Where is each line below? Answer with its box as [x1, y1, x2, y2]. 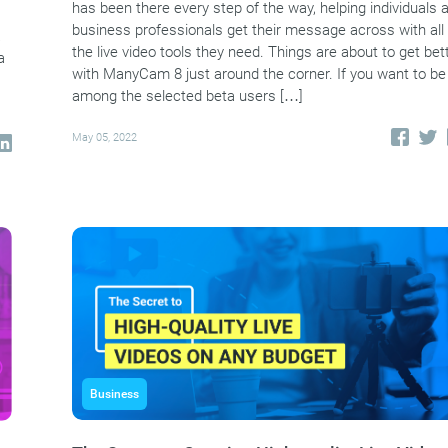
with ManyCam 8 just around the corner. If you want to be [72, 65, 446, 84]
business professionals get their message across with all [72, 21, 444, 40]
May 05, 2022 [72, 130, 137, 144]
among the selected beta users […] [72, 87, 303, 106]
